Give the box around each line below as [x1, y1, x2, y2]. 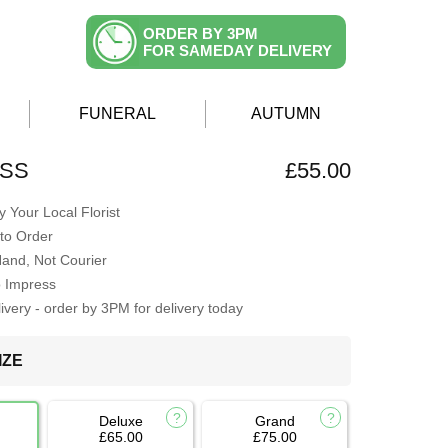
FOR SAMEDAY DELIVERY [143, 42, 332, 59]
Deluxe [98, 413, 143, 429]
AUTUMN [251, 105, 321, 122]
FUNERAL [79, 105, 156, 122]
